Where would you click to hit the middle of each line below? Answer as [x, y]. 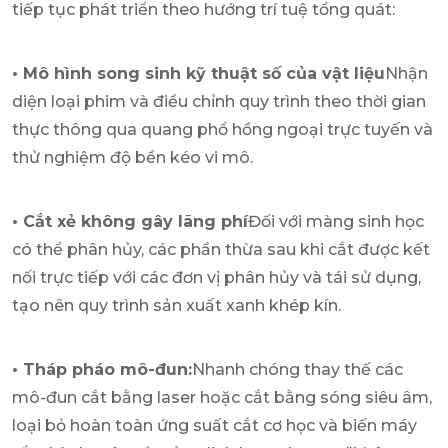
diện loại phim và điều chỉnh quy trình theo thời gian [219, 101]
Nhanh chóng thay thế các [297, 369]
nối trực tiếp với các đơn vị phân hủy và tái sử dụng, [216, 277]
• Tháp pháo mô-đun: [102, 369]
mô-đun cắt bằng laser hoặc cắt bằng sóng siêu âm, [222, 397]
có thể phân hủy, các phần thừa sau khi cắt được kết [221, 249]
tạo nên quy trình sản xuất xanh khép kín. [176, 305]
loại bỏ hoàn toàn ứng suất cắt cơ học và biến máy [214, 425]
